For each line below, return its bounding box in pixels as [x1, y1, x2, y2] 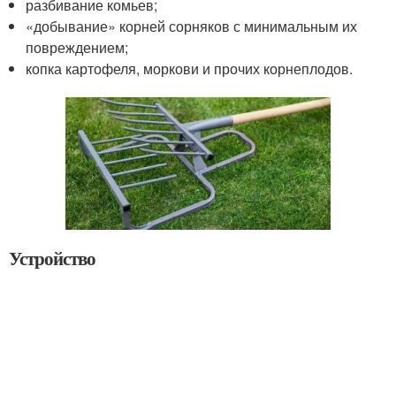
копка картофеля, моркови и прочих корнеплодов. [26, 58, 354, 79]
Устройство [9, 245, 95, 271]
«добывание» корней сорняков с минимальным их [26, 16, 358, 36]
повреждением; [26, 37, 129, 57]
